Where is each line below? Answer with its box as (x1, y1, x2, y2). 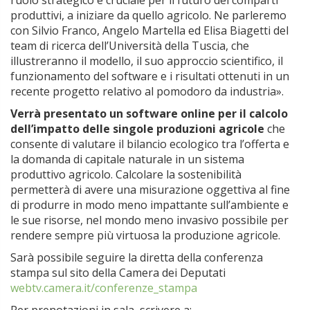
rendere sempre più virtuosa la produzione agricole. (10, 228, 280, 243)
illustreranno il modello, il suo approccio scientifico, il (10, 53, 283, 69)
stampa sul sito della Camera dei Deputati (10, 265, 226, 280)
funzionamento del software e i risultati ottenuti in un (10, 69, 289, 84)
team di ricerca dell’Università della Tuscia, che (10, 38, 249, 53)
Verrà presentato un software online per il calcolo (10, 106, 288, 121)
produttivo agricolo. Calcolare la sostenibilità (10, 167, 241, 182)
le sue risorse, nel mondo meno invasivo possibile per (10, 212, 289, 228)
